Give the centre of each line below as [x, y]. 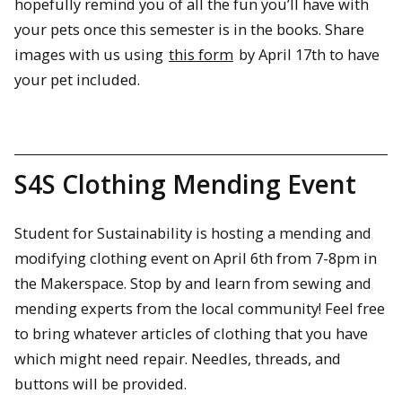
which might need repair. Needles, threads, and [178, 358]
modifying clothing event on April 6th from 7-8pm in [196, 258]
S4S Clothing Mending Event [185, 184]
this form [201, 55]
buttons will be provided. [100, 383]
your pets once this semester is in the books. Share [189, 30]
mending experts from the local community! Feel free [200, 308]
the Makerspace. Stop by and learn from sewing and [193, 283]
